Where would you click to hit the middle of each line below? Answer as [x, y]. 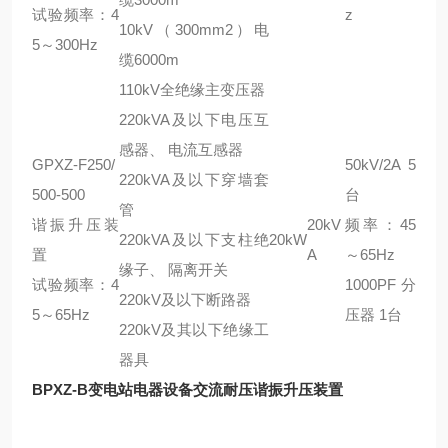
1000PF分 [380, 284]
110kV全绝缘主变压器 [192, 89]
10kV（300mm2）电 [194, 29]
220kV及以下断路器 [185, 299]
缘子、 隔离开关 [173, 269]
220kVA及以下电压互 [194, 119]
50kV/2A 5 [380, 164]
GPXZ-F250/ [73, 164]
